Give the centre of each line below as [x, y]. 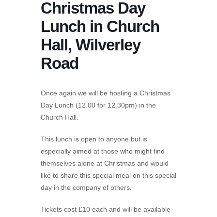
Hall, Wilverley [91, 45]
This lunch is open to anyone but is [94, 139]
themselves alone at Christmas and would [105, 163]
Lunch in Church [100, 26]
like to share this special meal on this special [108, 175]
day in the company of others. [86, 187]
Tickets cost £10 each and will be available [106, 209]
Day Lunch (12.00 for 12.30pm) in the [98, 105]
